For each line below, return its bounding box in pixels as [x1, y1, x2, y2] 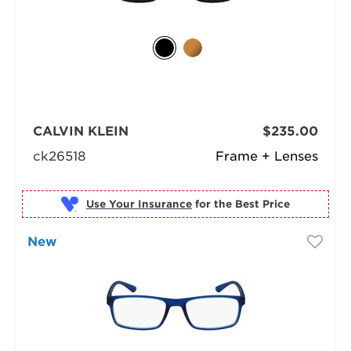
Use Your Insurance [85, 197, 192, 210]
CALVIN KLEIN [32, 124, 128, 139]
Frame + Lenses [215, 149, 319, 165]
